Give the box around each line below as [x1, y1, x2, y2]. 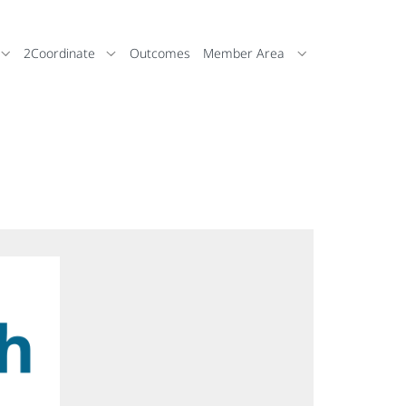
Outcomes [130, 44, 190, 63]
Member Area [203, 44, 285, 63]
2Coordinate [23, 44, 95, 63]
